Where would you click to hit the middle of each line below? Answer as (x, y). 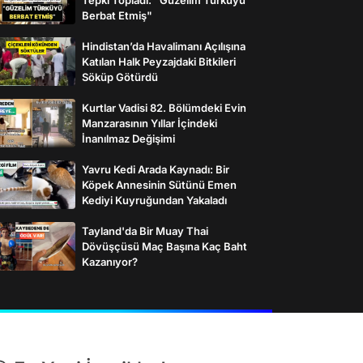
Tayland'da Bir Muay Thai (145, 231)
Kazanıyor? (110, 261)
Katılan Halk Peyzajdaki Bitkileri (159, 61)
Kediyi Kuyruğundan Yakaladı (154, 200)
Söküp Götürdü (120, 77)
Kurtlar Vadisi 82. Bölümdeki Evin (164, 107)
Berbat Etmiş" (117, 15)
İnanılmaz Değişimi (128, 138)
